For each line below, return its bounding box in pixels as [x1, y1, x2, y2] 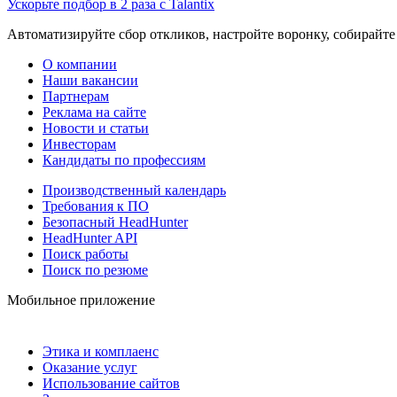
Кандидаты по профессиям [43, 152, 206, 167]
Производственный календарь [43, 182, 226, 198]
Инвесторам [43, 136, 116, 152]
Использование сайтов [43, 375, 180, 391]
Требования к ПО [43, 198, 149, 214]
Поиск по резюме [43, 261, 148, 277]
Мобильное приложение [7, 292, 155, 307]
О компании [43, 56, 117, 72]
